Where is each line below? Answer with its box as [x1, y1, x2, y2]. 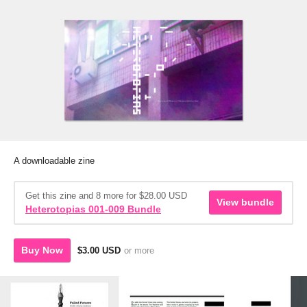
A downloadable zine [14, 155, 95, 166]
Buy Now [21, 244, 63, 256]
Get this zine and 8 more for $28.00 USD [25, 190, 187, 201]
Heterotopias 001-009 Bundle [25, 203, 161, 214]
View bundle [217, 197, 274, 208]
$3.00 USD [77, 245, 121, 256]
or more [124, 245, 154, 256]
